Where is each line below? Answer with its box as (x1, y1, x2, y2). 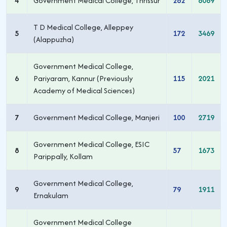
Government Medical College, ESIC (33, 139, 149, 149)
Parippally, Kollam (33, 151, 93, 162)
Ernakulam (33, 190, 68, 201)
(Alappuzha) (33, 34, 74, 45)
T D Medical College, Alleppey (33, 22, 133, 32)
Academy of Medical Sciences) (33, 85, 135, 96)
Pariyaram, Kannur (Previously (33, 73, 133, 84)
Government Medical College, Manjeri (33, 112, 160, 123)
